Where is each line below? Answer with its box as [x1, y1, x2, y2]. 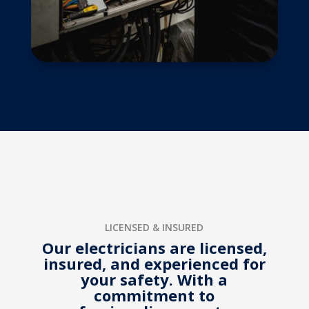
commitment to [94, 285, 215, 306]
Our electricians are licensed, [41, 237, 267, 259]
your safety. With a [81, 269, 228, 290]
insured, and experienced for [43, 253, 266, 275]
